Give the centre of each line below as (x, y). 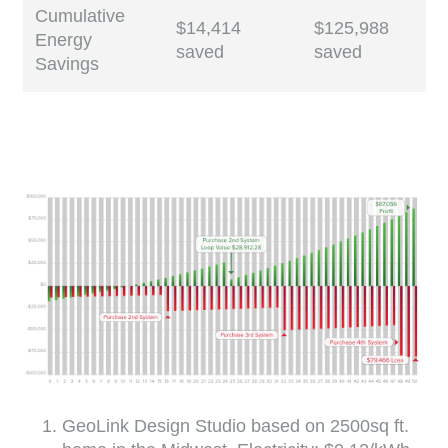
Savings (66, 64)
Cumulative (79, 16)
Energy (63, 40)
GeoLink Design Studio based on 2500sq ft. (236, 425)
